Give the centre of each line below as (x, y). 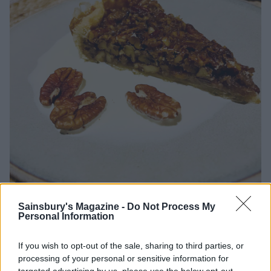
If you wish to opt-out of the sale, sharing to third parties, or (131, 246)
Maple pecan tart (135, 216)
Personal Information (66, 216)
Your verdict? (48, 257)
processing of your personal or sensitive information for (123, 258)
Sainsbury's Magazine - (73, 207)
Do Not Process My (171, 207)
